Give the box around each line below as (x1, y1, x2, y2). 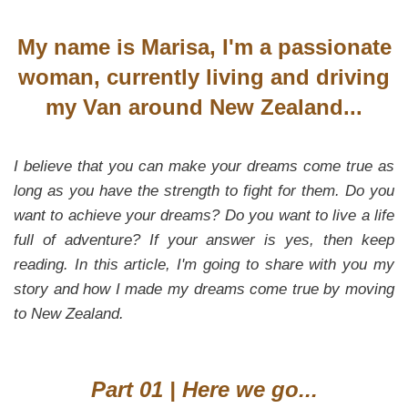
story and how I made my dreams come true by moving (14, 280, 394, 298)
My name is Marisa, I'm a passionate (16, 34, 392, 59)
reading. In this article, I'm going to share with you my (14, 255, 394, 273)
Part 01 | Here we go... (90, 376, 318, 402)
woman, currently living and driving (18, 64, 390, 89)
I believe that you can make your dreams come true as (14, 157, 394, 175)
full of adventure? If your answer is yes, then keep (14, 230, 394, 249)
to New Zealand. (14, 304, 124, 322)
